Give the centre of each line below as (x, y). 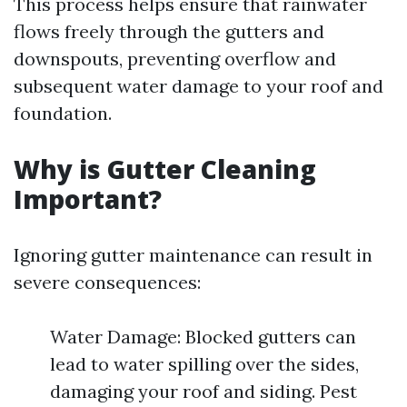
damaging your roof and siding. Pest (203, 391)
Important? (88, 199)
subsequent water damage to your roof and (199, 86)
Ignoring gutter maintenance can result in (193, 255)
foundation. (63, 113)
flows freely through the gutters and (169, 31)
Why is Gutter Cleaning (165, 169)
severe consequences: (107, 282)
